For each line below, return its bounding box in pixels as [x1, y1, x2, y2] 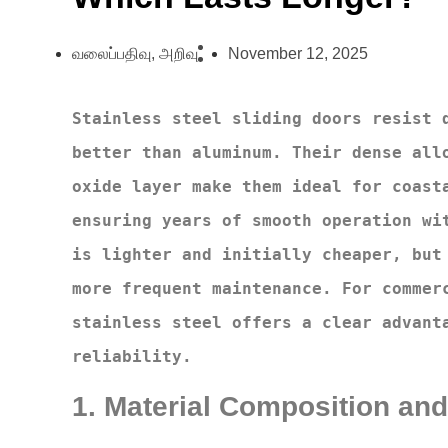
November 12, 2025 [228, 45, 368, 63]
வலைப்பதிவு [72, 45, 151, 63]
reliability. [72, 347, 192, 367]
